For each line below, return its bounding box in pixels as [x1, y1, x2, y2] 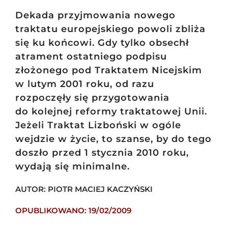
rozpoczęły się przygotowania [15, 92, 169, 104]
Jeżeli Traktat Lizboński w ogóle [15, 120, 181, 131]
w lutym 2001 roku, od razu [15, 78, 154, 90]
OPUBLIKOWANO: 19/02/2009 [15, 206, 131, 216]
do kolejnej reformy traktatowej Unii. [15, 106, 207, 118]
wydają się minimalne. [15, 161, 130, 173]
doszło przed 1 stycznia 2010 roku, [15, 147, 189, 159]
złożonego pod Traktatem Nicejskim [15, 65, 202, 76]
